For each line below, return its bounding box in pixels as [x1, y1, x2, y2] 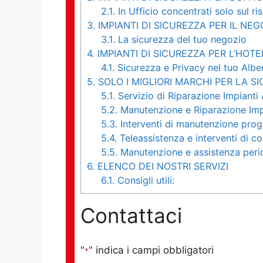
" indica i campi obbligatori [89, 244, 214, 256]
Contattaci [80, 203, 182, 228]
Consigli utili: [114, 174, 175, 187]
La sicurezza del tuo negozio [115, 33, 247, 46]
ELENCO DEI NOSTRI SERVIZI [95, 160, 228, 173]
